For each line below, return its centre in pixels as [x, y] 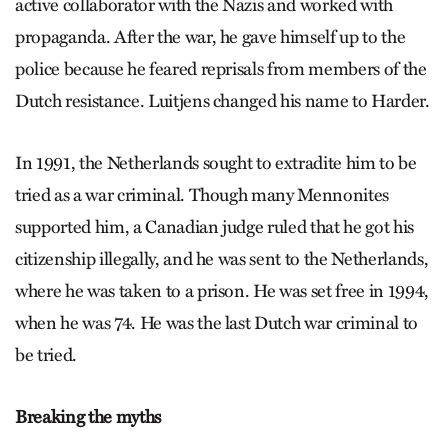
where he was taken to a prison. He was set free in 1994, [222, 290]
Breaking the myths [88, 416]
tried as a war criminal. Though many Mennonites [202, 194]
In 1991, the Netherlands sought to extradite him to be [216, 162]
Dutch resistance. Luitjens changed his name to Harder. [222, 100]
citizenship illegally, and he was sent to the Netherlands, [222, 258]
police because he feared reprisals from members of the [221, 68]
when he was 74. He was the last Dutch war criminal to [216, 322]
